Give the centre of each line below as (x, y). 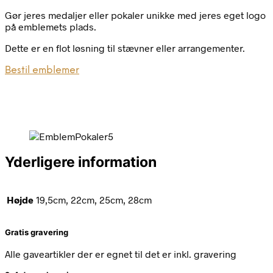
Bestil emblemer (42, 70)
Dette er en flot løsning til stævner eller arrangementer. (125, 48)
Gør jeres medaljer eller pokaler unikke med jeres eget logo (135, 15)
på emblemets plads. (51, 26)
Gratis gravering (37, 232)
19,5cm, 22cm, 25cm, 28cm (94, 200)
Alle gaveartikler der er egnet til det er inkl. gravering (121, 253)
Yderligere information (81, 162)
